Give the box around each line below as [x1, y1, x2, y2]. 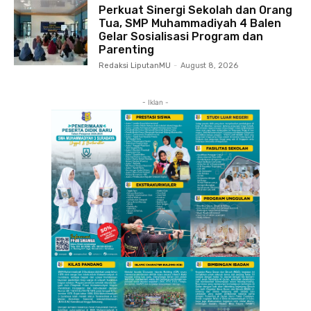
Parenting [99, 42, 155, 56]
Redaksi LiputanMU [99, 60, 171, 70]
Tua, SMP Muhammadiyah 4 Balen [99, 16, 282, 30]
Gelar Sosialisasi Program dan [99, 29, 264, 43]
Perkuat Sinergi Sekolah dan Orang [99, 3, 293, 17]
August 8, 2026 [180, 60, 239, 70]
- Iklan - [142, 97, 169, 106]
